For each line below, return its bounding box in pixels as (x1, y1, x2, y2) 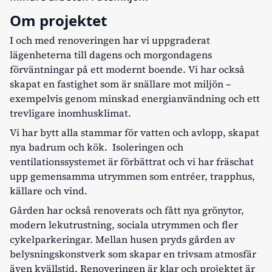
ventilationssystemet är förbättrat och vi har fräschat (10, 154, 254, 168)
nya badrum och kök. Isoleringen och (10, 140, 183, 154)
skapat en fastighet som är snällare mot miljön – (10, 76, 231, 90)
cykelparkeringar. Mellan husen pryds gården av (10, 232, 235, 246)
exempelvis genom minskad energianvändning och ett (10, 91, 260, 105)
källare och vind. (10, 183, 87, 197)
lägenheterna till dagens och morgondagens (10, 47, 212, 61)
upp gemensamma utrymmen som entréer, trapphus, (10, 169, 255, 183)
